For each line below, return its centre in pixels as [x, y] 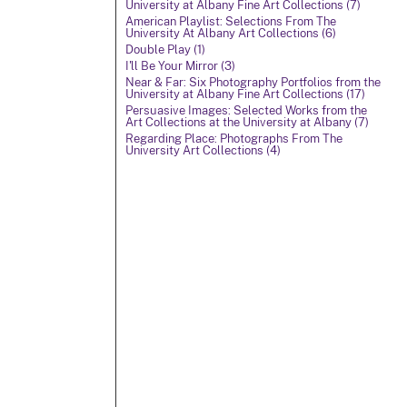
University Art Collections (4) [203, 150]
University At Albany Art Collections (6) [231, 33]
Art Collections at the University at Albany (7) [247, 122]
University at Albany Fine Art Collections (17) [245, 94]
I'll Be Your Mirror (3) [180, 66]
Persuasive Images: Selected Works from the [246, 110]
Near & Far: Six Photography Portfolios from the [253, 82]
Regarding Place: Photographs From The [234, 139]
